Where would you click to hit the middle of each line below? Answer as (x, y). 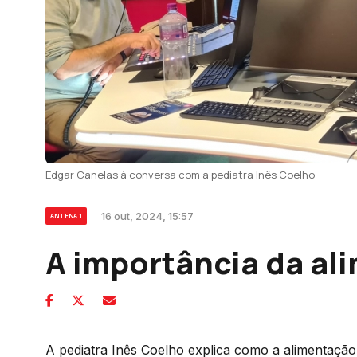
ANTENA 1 (66, 216)
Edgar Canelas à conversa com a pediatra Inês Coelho (180, 175)
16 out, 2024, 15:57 (147, 216)
